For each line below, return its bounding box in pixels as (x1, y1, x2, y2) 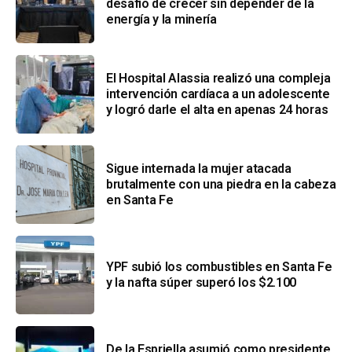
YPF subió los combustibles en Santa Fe (106, 259, 332, 275)
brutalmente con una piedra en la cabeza (106, 177, 336, 192)
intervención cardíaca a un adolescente (106, 86, 330, 102)
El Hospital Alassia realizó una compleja (106, 71, 331, 86)
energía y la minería (106, 12, 217, 27)
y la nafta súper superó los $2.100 (106, 275, 297, 291)
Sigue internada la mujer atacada (106, 161, 291, 177)
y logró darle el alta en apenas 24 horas (106, 102, 328, 118)
